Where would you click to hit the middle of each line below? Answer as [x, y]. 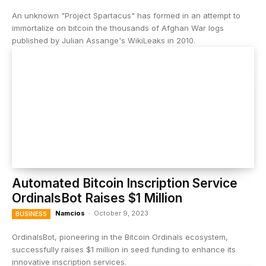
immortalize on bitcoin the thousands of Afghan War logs [118, 28]
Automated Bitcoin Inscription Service [125, 183]
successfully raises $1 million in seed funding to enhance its [124, 249]
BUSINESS [31, 214]
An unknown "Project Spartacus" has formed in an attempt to [126, 15]
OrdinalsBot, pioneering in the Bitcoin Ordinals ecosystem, [120, 237]
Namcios [70, 213]
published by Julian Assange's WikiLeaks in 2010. [104, 40]
